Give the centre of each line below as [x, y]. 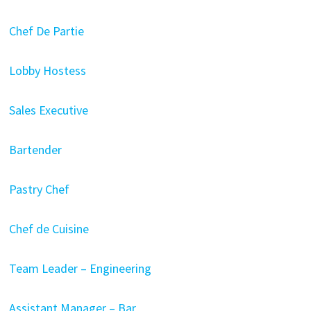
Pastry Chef [39, 189]
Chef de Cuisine [49, 229]
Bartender [35, 150]
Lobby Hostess [47, 70]
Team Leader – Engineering [80, 268]
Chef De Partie [46, 31]
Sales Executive [48, 110]
